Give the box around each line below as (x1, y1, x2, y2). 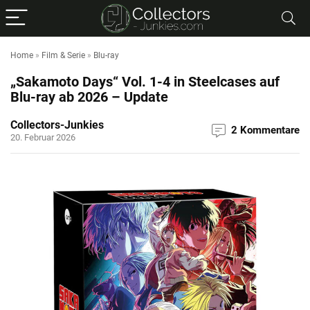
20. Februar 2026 (10, 132, 75, 143)
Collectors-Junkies (10, 118, 104, 131)
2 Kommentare (231, 124, 300, 136)
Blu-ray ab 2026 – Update (10, 89, 168, 105)
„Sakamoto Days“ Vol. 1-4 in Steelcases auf (10, 73, 280, 90)
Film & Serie (42, 51, 85, 60)
